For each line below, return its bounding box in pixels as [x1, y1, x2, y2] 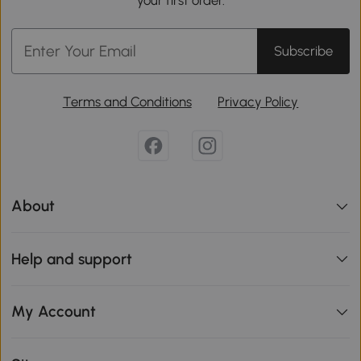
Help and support [11, 249, 133, 268]
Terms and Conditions [62, 93, 192, 110]
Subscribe [273, 43, 333, 60]
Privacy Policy [218, 93, 299, 110]
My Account [11, 302, 97, 322]
